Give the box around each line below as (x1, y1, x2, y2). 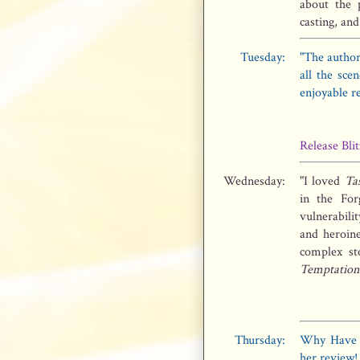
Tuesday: (240, 49, 285, 66)
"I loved (300, 173, 345, 190)
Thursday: (235, 332, 285, 349)
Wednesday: (223, 173, 285, 190)
